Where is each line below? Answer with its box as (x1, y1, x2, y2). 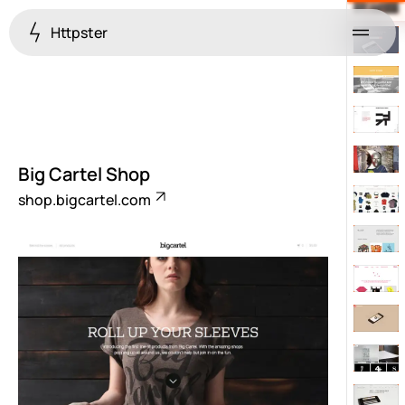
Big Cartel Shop (18, 162, 150, 186)
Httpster (48, 23, 108, 42)
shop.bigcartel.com (18, 190, 154, 210)
